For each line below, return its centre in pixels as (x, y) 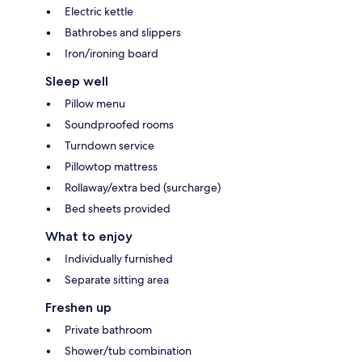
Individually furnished (119, 258)
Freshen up (78, 307)
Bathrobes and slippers (123, 32)
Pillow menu (95, 103)
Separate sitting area (117, 279)
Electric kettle (99, 11)
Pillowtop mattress (111, 166)
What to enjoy (89, 236)
